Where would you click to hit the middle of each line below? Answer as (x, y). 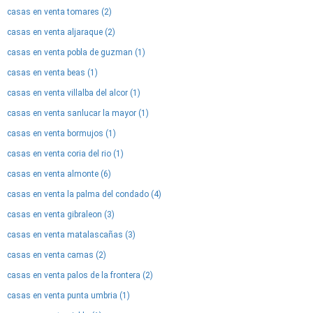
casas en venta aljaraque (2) (61, 32)
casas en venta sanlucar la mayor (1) (78, 113)
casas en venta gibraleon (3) (61, 214)
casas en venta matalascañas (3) (71, 235)
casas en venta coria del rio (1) (65, 154)
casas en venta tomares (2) (59, 12)
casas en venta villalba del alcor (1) (74, 93)
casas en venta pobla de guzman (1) (76, 52)
